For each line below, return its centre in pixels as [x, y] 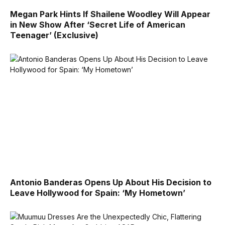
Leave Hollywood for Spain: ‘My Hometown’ [98, 193]
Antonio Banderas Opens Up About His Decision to [111, 182]
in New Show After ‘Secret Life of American [98, 25]
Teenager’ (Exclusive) [54, 35]
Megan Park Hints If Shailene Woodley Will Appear [110, 14]
